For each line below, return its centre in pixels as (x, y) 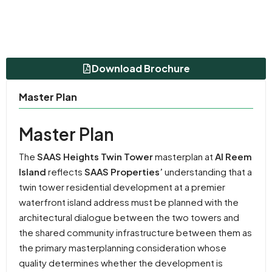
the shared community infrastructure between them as (135, 232)
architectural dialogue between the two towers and (129, 217)
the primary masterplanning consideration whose (123, 247)
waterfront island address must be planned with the (129, 202)
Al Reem (233, 156)
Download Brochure (141, 68)
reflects (65, 171)
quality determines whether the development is (121, 262)
